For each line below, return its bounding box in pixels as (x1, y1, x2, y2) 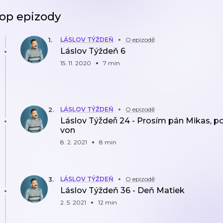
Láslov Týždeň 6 (60, 46, 125, 56)
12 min (98, 199, 117, 206)
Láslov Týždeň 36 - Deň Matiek (60, 186, 185, 195)
